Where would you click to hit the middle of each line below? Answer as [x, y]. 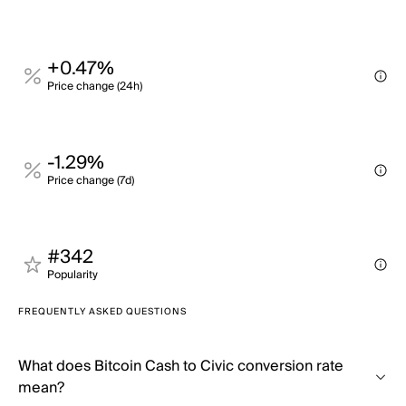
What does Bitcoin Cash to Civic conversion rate [181, 366]
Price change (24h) [95, 87]
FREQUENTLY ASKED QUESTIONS [102, 312]
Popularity [72, 275]
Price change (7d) [91, 181]
